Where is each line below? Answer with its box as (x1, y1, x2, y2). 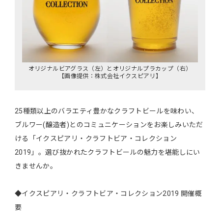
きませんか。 (15, 162, 57, 170)
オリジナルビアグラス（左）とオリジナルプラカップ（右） (28, 65, 192, 72)
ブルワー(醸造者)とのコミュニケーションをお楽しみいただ (15, 120, 203, 129)
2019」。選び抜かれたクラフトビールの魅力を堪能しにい (15, 148, 200, 156)
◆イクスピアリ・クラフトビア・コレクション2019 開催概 (15, 189, 202, 197)
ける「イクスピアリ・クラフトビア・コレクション (15, 134, 177, 142)
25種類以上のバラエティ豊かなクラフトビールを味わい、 (15, 107, 199, 115)
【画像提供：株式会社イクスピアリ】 (58, 72, 162, 80)
